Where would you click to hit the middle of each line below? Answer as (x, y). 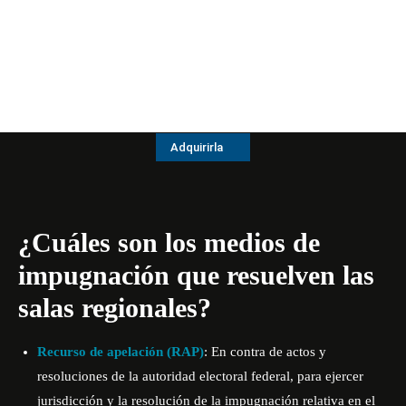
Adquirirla (197, 147)
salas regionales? (115, 307)
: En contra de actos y (265, 351)
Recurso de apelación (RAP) (121, 351)
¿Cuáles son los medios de (169, 242)
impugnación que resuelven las (196, 275)
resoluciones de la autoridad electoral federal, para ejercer (200, 376)
